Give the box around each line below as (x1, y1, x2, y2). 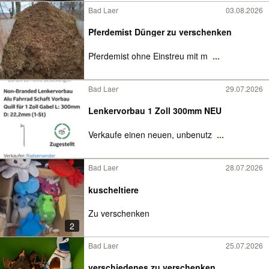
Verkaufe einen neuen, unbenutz (88, 128, 214, 141)
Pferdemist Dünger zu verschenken (167, 26, 232, 38)
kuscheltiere (88, 183, 139, 196)
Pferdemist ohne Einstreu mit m (88, 50, 210, 62)
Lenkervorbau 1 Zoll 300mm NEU (88, 104, 222, 116)
